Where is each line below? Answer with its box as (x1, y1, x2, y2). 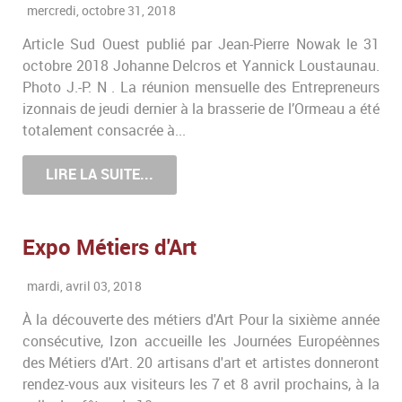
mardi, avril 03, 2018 (27, 277, 142, 294)
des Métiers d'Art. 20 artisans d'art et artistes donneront (22, 354, 380, 371)
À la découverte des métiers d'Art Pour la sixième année (22, 310, 380, 328)
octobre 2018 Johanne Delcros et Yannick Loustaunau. (22, 57, 380, 75)
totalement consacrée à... (22, 122, 186, 140)
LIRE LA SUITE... (46, 166, 153, 184)
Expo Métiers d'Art (22, 233, 197, 260)
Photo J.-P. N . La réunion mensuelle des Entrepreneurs (22, 79, 380, 97)
